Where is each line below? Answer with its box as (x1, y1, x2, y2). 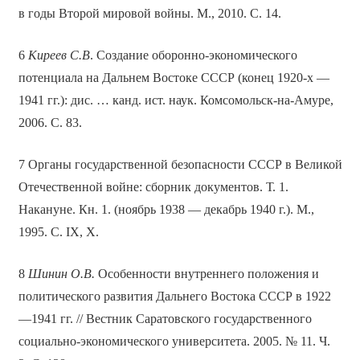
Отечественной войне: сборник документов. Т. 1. (18, 180, 288, 194)
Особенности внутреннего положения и (94, 267, 319, 281)
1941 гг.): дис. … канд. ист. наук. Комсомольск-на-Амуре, (18, 93, 333, 108)
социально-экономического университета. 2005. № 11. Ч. (18, 334, 330, 349)
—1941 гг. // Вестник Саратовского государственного (18, 312, 312, 326)
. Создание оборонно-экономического (89, 48, 297, 63)
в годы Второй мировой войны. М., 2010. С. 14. (18, 6, 281, 21)
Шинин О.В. (27, 267, 95, 281)
